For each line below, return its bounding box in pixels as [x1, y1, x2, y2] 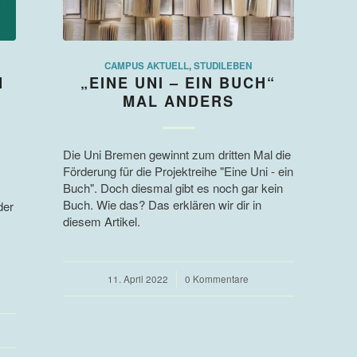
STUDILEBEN [194, 59, 253, 73]
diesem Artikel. [62, 213, 140, 230]
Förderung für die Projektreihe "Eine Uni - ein [62, 163, 293, 180]
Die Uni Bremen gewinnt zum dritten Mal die [62, 146, 291, 163]
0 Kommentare [185, 273, 249, 286]
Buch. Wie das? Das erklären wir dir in [62, 196, 261, 214]
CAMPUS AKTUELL [104, 59, 190, 73]
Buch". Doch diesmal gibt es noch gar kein [62, 179, 283, 197]
